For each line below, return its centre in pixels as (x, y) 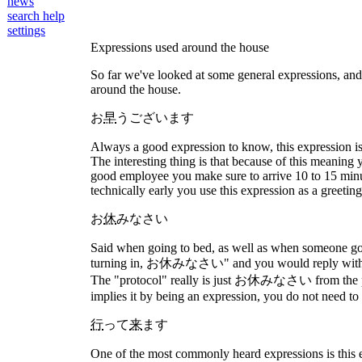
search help (36, 16)
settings (26, 30)
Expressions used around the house (180, 47)
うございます (155, 118)
